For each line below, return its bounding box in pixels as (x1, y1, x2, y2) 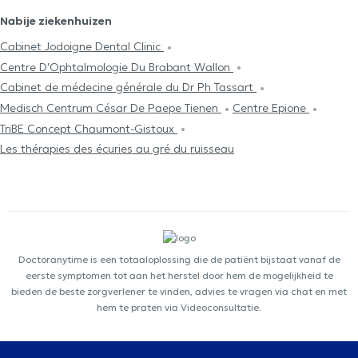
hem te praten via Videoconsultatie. (97, 301, 261, 314)
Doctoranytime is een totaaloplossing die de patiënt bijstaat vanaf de (18, 253, 340, 266)
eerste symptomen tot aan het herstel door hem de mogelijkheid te (25, 269, 333, 282)
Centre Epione (233, 100, 309, 115)
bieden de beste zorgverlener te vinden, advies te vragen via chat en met (11, 285, 347, 298)
